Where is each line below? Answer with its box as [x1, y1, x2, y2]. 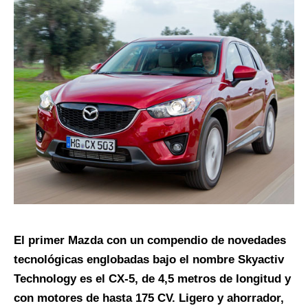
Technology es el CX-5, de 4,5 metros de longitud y [14, 272, 291, 286]
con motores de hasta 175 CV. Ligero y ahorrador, [14, 291, 284, 305]
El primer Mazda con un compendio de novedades [14, 234, 286, 247]
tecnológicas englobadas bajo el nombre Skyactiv [14, 253, 284, 267]
